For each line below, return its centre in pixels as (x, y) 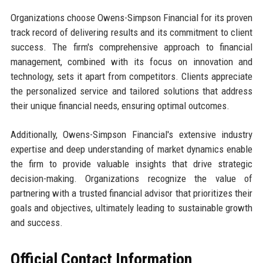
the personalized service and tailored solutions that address (131, 91)
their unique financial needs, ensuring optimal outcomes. (120, 106)
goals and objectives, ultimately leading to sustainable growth (131, 208)
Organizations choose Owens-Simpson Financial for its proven (131, 18)
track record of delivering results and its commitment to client (131, 33)
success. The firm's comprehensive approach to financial (131, 47)
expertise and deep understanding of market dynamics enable (131, 149)
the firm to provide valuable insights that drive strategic (131, 164)
